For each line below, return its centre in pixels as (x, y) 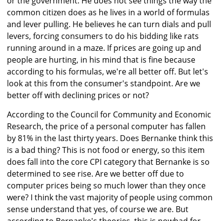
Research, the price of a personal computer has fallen (106, 127)
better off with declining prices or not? (78, 95)
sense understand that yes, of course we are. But (98, 209)
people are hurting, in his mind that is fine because (101, 60)
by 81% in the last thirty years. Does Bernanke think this (110, 138)
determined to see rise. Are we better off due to (95, 174)
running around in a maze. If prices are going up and (104, 48)
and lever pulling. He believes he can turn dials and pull (109, 24)
